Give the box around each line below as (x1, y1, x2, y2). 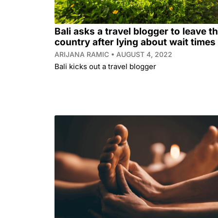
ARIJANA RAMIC (54, 50, 111, 58)
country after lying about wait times (54, 36, 216, 48)
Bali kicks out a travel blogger (54, 61, 156, 71)
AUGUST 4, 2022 (114, 50, 172, 58)
